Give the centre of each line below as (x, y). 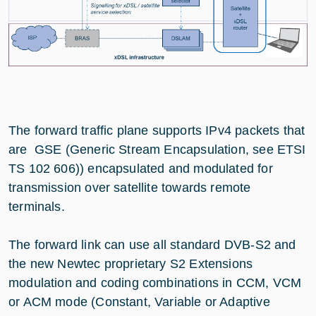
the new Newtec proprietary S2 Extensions (131, 263)
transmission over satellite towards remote (130, 187)
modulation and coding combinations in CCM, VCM (155, 282)
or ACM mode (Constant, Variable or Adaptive (139, 302)
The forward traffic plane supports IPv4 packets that (157, 130)
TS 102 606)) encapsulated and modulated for (141, 168)
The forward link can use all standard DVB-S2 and (152, 244)
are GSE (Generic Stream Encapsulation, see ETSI (157, 149)
